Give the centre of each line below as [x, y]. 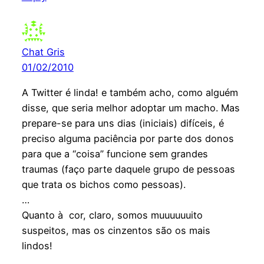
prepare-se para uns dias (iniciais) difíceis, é [123, 123]
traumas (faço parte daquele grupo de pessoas [128, 169]
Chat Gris [43, 52]
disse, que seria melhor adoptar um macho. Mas [131, 108]
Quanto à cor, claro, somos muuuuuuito [112, 215]
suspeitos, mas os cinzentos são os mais [116, 230]
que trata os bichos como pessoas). [103, 184]
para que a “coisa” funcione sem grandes [115, 154]
